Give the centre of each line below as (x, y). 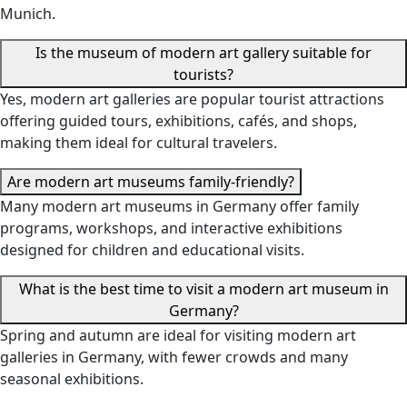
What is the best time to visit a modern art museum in (203, 289)
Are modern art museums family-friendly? (151, 182)
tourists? (203, 74)
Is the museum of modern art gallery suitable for (203, 53)
